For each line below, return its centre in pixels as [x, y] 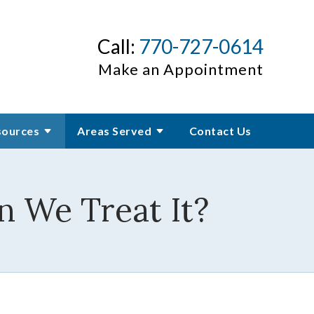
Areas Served [115, 131]
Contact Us [220, 131]
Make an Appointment [181, 69]
